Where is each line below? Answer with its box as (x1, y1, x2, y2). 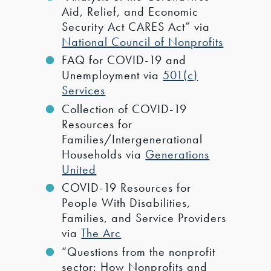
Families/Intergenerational (62, 131, 203, 147)
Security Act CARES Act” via (62, 19, 211, 35)
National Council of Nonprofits (62, 34, 224, 50)
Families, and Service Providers (62, 210, 227, 226)
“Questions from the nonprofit (62, 243, 216, 260)
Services (62, 82, 106, 99)
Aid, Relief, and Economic (62, 4, 199, 20)
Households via (62, 146, 146, 162)
